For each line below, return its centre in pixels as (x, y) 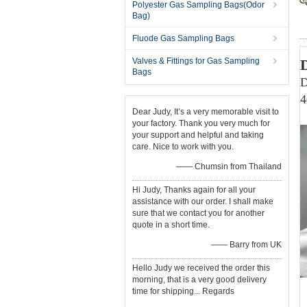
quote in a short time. (171, 225)
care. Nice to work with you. (183, 147)
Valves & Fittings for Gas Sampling (196, 61)
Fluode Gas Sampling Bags (183, 38)
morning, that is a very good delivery (199, 280)
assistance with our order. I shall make (203, 201)
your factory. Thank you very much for (201, 123)
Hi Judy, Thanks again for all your (194, 190)
